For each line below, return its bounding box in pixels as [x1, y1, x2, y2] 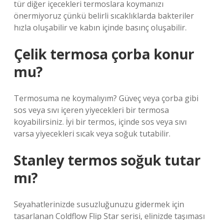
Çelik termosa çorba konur [14, 45, 194, 63]
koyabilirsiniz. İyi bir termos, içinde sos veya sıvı [14, 116, 187, 127]
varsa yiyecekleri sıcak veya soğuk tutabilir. [14, 128, 170, 139]
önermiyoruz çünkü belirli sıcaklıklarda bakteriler [14, 10, 194, 21]
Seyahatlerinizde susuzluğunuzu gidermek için [14, 199, 184, 210]
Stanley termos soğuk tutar [14, 151, 201, 169]
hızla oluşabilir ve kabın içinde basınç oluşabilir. [14, 22, 187, 33]
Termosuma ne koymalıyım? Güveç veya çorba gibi [14, 93, 198, 104]
